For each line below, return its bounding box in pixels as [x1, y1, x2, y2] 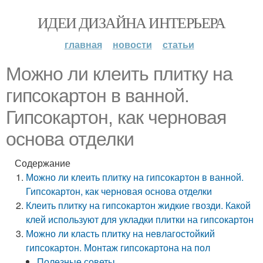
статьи [162, 38, 194, 51]
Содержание [15, 156, 70, 170]
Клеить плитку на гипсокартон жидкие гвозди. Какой [26, 198, 251, 212]
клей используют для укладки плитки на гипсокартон [26, 213, 254, 226]
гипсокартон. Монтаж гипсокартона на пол [26, 241, 211, 254]
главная [64, 38, 102, 51]
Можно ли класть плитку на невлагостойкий [26, 227, 215, 240]
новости [112, 38, 152, 51]
